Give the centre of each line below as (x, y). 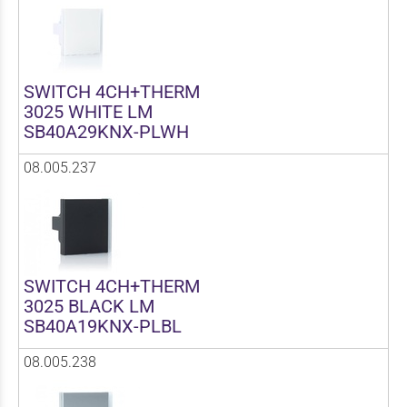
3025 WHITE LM (88, 111)
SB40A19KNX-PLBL (103, 326)
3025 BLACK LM (89, 306)
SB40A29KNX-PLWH (106, 131)
